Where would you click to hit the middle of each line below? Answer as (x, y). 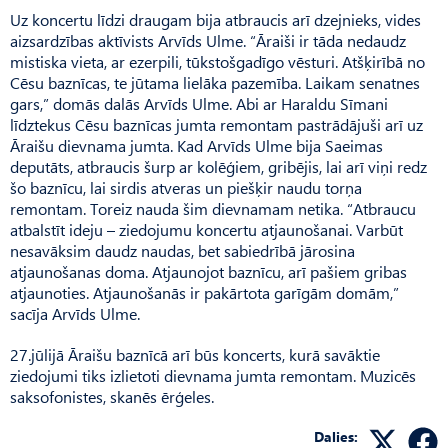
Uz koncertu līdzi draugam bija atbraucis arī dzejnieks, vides (215, 19)
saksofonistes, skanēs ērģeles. (112, 396)
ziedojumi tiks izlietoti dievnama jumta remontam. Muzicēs (213, 375)
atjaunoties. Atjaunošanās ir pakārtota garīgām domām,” (204, 292)
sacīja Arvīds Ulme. (75, 313)
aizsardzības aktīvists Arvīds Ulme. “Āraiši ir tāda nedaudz (208, 40)
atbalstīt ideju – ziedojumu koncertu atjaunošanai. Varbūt (206, 229)
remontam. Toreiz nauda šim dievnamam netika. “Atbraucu (213, 208)
